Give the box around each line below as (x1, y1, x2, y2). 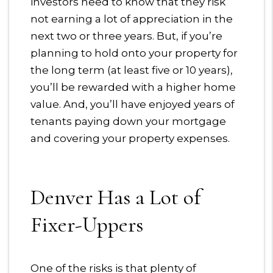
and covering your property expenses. (30, 132, 230, 145)
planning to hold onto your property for (30, 47, 238, 60)
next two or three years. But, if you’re (30, 30, 222, 43)
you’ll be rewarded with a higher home (30, 81, 236, 94)
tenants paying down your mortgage (30, 115, 226, 128)
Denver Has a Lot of (30, 184, 200, 211)
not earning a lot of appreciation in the (30, 13, 233, 26)
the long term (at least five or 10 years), (30, 64, 233, 77)
